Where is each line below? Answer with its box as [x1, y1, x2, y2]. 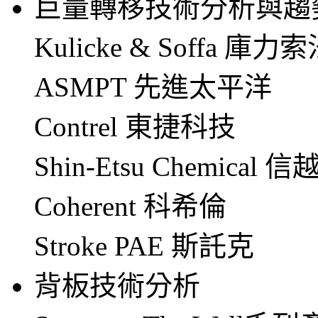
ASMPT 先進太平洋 [34, 71, 272, 102]
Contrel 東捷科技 [34, 111, 236, 142]
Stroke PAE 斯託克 [34, 230, 254, 261]
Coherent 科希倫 [34, 190, 226, 221]
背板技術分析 [34, 270, 200, 301]
